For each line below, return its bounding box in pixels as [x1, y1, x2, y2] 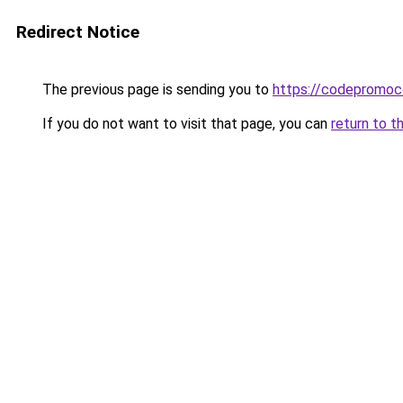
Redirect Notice [16, 22, 139, 42]
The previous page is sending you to [39, 81, 273, 98]
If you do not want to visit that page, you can [39, 115, 331, 132]
